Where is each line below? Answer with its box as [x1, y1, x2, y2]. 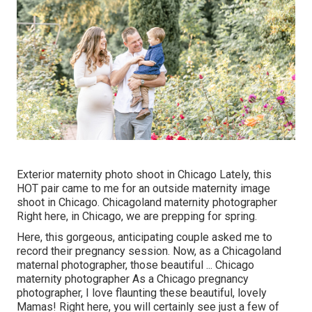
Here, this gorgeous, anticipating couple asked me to [17, 230, 272, 244]
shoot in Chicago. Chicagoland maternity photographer [17, 195, 277, 209]
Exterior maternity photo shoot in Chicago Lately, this [17, 167, 272, 181]
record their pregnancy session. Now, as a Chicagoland [17, 244, 281, 258]
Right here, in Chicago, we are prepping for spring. [17, 209, 257, 223]
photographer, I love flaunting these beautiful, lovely [17, 286, 267, 299]
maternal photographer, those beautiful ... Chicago [17, 258, 254, 272]
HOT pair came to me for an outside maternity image [17, 181, 270, 195]
